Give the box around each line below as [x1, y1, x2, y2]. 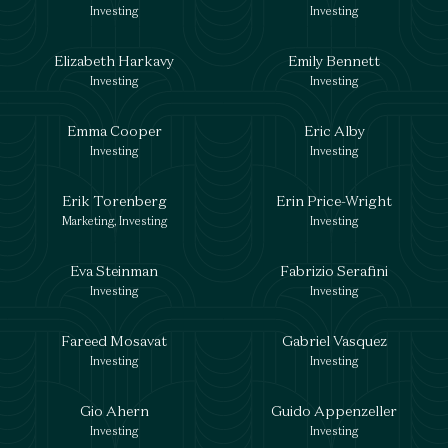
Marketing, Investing [61, 214, 167, 228]
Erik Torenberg [61, 191, 167, 210]
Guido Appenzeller [271, 401, 397, 420]
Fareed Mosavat [61, 331, 167, 350]
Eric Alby [303, 121, 365, 140]
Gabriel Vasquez [281, 331, 387, 350]
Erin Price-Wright [276, 191, 392, 210]
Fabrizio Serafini [280, 261, 388, 280]
